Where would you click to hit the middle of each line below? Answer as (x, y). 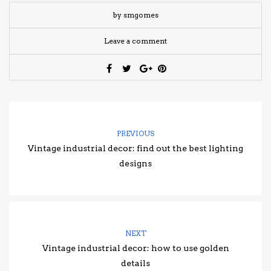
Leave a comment (135, 41)
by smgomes (135, 15)
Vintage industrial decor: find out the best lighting (135, 149)
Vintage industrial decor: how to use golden (135, 248)
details (135, 263)
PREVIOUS (135, 134)
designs (135, 164)
